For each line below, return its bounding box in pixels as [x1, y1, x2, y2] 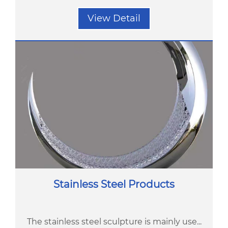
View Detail [88, 13, 140, 24]
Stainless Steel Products [53, 178, 175, 190]
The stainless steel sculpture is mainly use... [26, 217, 202, 226]
